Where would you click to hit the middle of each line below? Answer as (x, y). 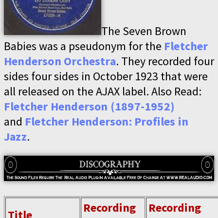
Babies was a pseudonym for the (84, 46)
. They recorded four (165, 61)
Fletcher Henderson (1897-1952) (89, 106)
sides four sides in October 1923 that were (106, 76)
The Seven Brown (144, 31)
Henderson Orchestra (60, 61)
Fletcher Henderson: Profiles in (107, 121)
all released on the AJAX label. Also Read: (103, 91)
